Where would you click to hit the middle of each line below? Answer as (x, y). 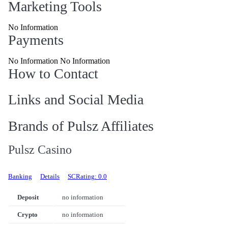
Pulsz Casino (40, 149)
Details (50, 176)
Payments (36, 40)
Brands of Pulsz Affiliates (81, 126)
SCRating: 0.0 (87, 176)
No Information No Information (59, 61)
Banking (20, 176)
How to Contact (53, 74)
